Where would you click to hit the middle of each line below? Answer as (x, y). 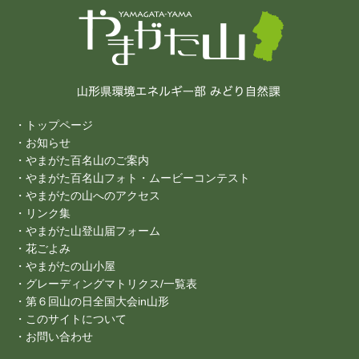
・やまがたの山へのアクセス (87, 195)
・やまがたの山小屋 (65, 266)
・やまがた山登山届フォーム (87, 230)
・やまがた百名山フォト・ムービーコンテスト (132, 177)
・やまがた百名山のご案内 (81, 160)
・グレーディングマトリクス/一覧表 (105, 283)
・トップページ (53, 125)
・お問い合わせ (53, 336)
